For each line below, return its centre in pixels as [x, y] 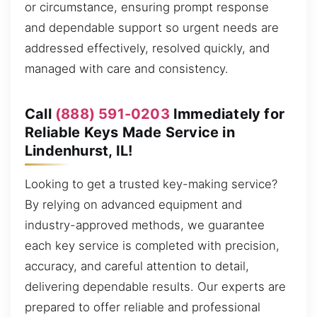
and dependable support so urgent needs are [152, 28]
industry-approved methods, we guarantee [145, 225]
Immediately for [227, 114]
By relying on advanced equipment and [133, 205]
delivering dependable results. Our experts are [155, 287]
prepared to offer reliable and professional [143, 307]
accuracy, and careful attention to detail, [137, 266]
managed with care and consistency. [127, 69]
